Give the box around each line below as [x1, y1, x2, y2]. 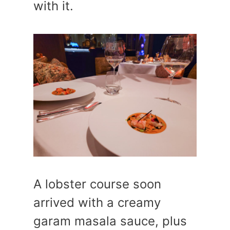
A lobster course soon [33, 177, 161, 191]
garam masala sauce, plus [33, 214, 187, 228]
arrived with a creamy [33, 195, 161, 210]
